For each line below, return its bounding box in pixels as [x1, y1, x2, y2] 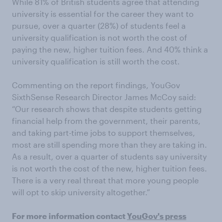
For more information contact [12, 211, 127, 221]
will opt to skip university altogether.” [12, 187, 150, 197]
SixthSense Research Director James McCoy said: [12, 92, 196, 102]
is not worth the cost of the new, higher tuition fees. [12, 164, 207, 173]
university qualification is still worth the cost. [12, 56, 180, 66]
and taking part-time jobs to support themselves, [12, 128, 195, 137]
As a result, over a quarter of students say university [12, 152, 207, 161]
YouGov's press [127, 211, 186, 221]
